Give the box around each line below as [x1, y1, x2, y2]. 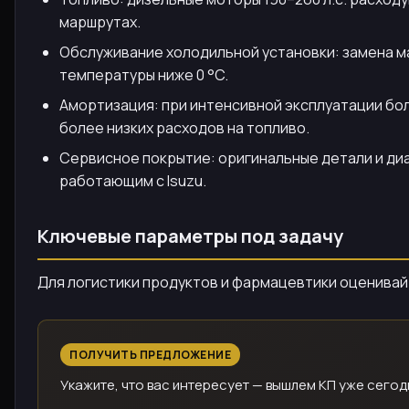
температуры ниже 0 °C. [59, 65, 228, 86]
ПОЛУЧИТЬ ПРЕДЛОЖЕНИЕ [69, 347, 231, 363]
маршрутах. [59, 12, 141, 33]
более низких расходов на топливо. [59, 118, 309, 139]
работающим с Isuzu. [59, 171, 206, 192]
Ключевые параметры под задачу [37, 224, 343, 249]
